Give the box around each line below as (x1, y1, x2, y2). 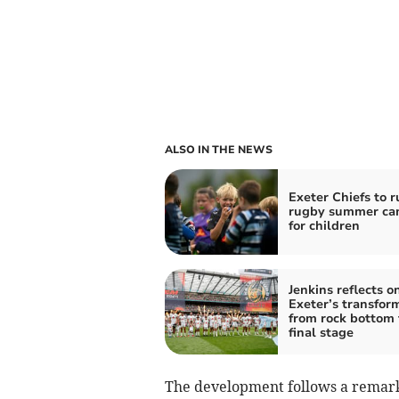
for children (288, 216, 360, 234)
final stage (288, 323, 354, 341)
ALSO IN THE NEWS (164, 142, 273, 157)
